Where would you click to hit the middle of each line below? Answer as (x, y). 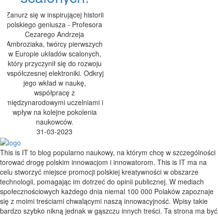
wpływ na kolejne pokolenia (54, 112)
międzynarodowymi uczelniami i (54, 102)
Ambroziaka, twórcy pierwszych (54, 44)
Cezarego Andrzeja (54, 34)
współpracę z (54, 93)
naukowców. (54, 122)
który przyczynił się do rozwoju (54, 64)
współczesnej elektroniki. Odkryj (54, 73)
